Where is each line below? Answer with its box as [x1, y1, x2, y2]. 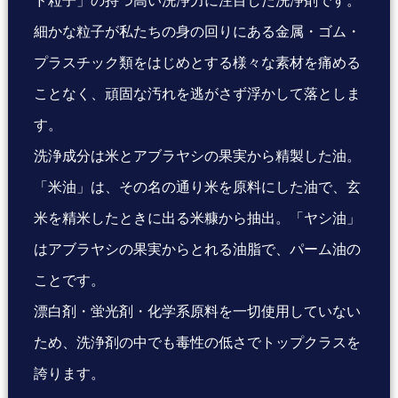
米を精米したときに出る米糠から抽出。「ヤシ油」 [34, 211, 362, 226]
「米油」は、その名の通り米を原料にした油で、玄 [34, 179, 362, 195]
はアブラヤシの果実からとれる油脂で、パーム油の [34, 242, 362, 257]
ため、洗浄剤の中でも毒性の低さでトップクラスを [34, 335, 362, 350]
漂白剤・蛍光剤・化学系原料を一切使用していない [34, 304, 362, 319]
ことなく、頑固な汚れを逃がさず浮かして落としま [34, 86, 362, 101]
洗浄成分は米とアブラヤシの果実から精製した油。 [34, 148, 362, 163]
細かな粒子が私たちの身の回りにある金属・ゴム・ [34, 24, 362, 39]
